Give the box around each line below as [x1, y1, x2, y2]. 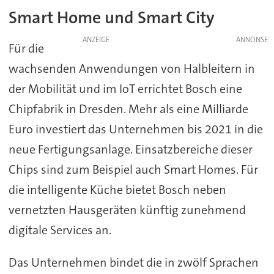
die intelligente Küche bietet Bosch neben [8, 181, 226, 198]
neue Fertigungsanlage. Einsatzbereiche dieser [8, 141, 253, 157]
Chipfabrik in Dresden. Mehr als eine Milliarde [8, 100, 248, 117]
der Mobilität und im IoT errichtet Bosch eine [8, 80, 242, 97]
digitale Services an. [8, 221, 111, 238]
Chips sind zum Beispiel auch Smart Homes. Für [8, 161, 258, 177]
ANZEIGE [82, 34, 109, 45]
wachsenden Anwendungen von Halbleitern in [8, 60, 255, 76]
